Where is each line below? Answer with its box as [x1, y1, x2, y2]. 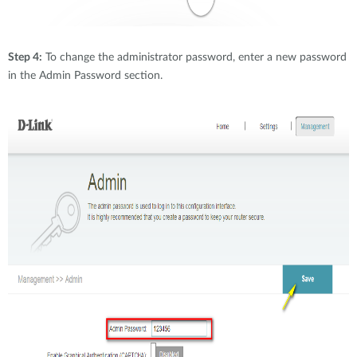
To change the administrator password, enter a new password [42, 52, 347, 63]
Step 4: [8, 52, 42, 63]
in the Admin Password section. [8, 70, 163, 81]
